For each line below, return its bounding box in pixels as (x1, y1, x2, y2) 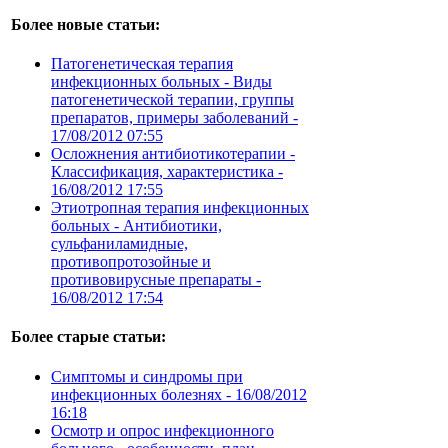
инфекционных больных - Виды (51, 72, 272, 90)
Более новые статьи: (11, 15, 160, 33)
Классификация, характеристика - (51, 162, 283, 180)
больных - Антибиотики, (51, 216, 222, 234)
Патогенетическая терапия (51, 54, 233, 72)
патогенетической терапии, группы (51, 90, 294, 108)
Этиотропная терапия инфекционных (51, 198, 309, 216)
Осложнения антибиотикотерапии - (51, 144, 295, 162)
